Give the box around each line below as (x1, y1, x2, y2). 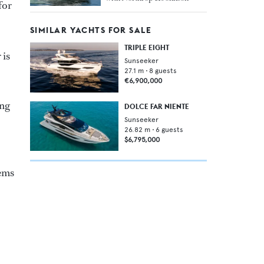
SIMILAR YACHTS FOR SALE (30, 25, 152, 36)
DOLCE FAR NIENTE (124, 101, 189, 111)
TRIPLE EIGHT (124, 43, 169, 52)
